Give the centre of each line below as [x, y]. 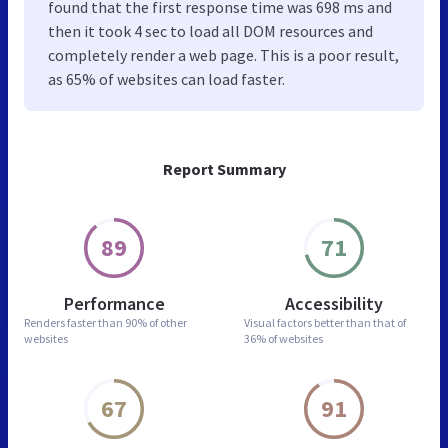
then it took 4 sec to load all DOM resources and [210, 30]
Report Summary [224, 168]
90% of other [156, 322]
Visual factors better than [308, 322]
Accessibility [334, 303]
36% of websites [283, 338]
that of [389, 322]
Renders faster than [74, 322]
